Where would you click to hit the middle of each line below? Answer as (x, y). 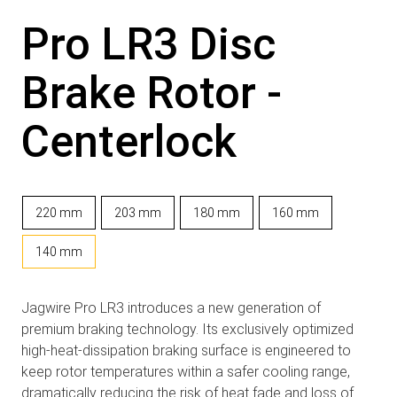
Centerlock (128, 141)
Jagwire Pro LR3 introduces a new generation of (171, 307)
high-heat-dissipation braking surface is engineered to (186, 350)
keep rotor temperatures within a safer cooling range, (185, 371)
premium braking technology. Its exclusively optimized (187, 329)
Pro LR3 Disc (148, 44)
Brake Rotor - (151, 93)
